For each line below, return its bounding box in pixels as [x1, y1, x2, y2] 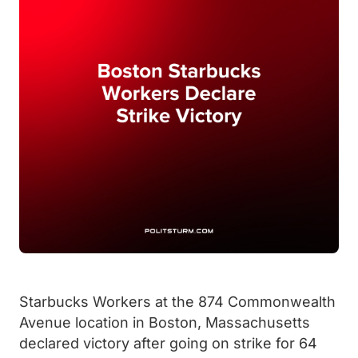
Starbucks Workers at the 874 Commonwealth [19, 293, 336, 310]
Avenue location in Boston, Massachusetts [19, 314, 310, 331]
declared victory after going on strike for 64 [19, 335, 317, 352]
